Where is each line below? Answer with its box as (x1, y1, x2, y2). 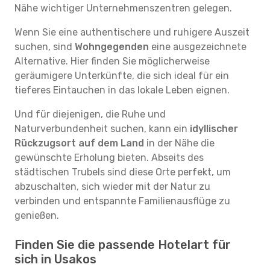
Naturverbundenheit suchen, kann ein (14, 123, 190, 134)
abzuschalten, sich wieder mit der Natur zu (14, 181, 210, 192)
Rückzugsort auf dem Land (14, 137, 144, 149)
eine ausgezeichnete (149, 41, 246, 52)
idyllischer (190, 123, 238, 134)
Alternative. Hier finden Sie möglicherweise (14, 55, 210, 67)
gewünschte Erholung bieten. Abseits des (14, 152, 204, 163)
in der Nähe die (144, 137, 215, 149)
